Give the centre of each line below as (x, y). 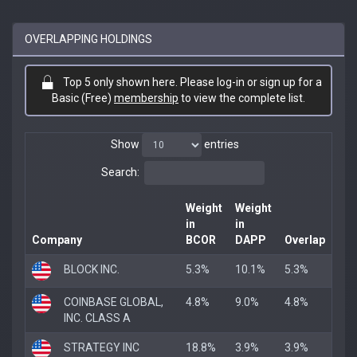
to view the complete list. (242, 98)
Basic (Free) (83, 98)
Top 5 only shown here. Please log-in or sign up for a (192, 82)
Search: (120, 172)
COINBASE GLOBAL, (114, 302)
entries (220, 144)
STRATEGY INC (102, 347)
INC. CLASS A (97, 318)
